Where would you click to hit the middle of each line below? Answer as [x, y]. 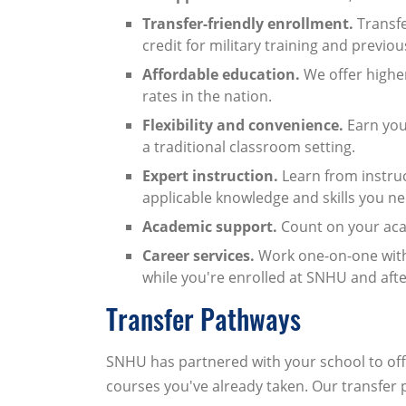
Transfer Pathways [203, 318]
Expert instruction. [210, 175]
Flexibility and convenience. [243, 125]
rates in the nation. [207, 96]
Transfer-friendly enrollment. [248, 23]
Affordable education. [223, 74]
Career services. [198, 255]
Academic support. [210, 226]
